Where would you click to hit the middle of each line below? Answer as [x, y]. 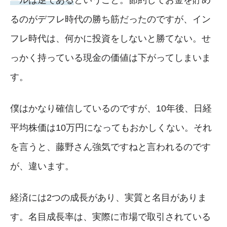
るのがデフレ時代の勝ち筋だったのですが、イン [110, 19]
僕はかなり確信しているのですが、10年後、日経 [111, 108]
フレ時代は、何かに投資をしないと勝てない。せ [110, 38]
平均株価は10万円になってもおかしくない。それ [111, 127]
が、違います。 [42, 166]
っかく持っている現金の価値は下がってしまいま [110, 58]
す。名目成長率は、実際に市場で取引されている [110, 217]
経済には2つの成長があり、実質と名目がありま [108, 197]
